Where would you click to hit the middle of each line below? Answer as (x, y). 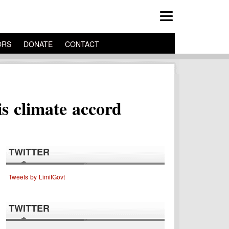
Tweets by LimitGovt (37, 177)
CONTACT (82, 44)
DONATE (38, 44)
